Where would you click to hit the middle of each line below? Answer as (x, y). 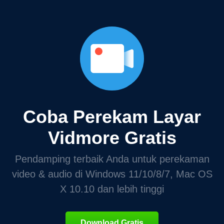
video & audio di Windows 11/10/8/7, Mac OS (112, 174)
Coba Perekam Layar (112, 116)
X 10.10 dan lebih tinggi (112, 189)
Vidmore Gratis (112, 137)
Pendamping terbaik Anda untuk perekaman (112, 159)
